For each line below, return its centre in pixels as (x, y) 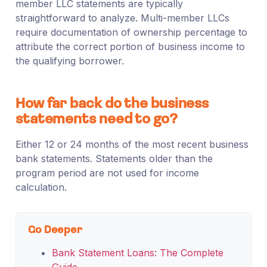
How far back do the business (112, 104)
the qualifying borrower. (69, 60)
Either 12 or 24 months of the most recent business (132, 144)
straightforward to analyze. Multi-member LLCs (122, 18)
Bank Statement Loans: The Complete (137, 252)
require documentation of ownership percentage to (131, 32)
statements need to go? (96, 119)
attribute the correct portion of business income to (130, 46)
